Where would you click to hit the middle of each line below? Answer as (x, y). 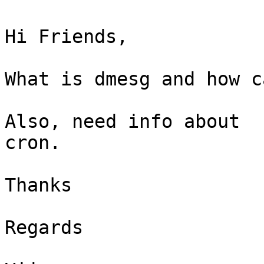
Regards (44, 228)
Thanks (38, 185)
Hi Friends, (66, 37)
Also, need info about (122, 122)
